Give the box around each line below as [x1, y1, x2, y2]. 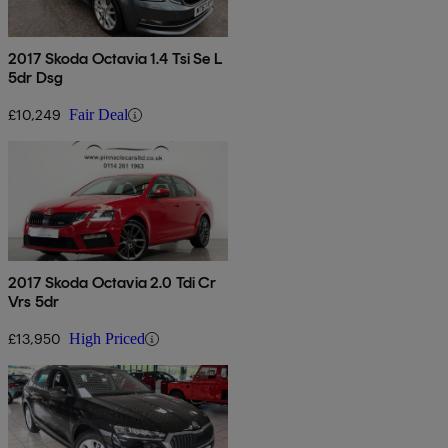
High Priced [69, 330, 145, 348]
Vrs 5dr [8, 292, 60, 312]
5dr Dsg [8, 68, 64, 88]
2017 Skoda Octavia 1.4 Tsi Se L [8, 49, 222, 69]
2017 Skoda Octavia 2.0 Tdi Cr [8, 273, 217, 293]
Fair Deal [69, 106, 128, 124]
